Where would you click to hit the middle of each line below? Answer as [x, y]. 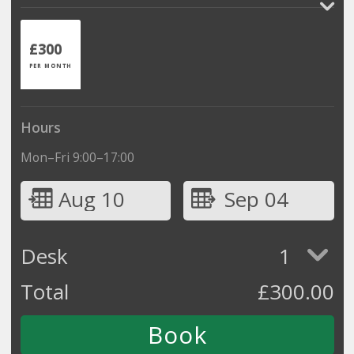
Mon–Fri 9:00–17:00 [77, 157]
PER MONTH [50, 65]
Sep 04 [256, 199]
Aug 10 [91, 199]
